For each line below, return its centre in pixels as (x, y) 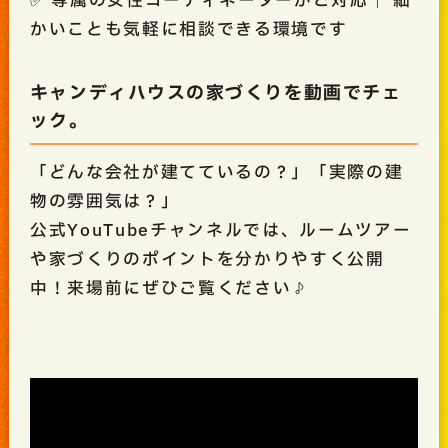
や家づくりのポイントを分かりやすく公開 (207, 259)
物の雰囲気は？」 (104, 201)
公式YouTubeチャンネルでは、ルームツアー (220, 230)
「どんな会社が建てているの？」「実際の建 (216, 172)
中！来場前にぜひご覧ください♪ (169, 288)
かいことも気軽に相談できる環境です (188, 30)
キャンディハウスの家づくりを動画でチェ (215, 94)
